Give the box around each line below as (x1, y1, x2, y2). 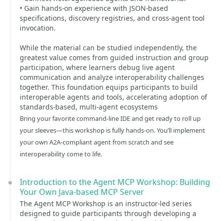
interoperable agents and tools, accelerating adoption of (20, 92, 207, 102)
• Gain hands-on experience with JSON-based (20, 3, 168, 13)
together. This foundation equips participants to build (20, 82, 198, 92)
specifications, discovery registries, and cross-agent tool (20, 13, 205, 23)
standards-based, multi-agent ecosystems (20, 102, 158, 111)
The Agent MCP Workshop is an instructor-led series (20, 199, 192, 208)
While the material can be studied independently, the (20, 43, 197, 52)
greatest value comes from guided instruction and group (20, 53, 209, 62)
